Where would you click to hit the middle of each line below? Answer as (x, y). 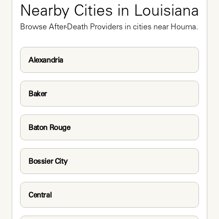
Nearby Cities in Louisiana (109, 12)
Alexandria (46, 60)
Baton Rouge (49, 127)
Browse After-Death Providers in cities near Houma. (109, 27)
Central (40, 195)
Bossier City (48, 161)
